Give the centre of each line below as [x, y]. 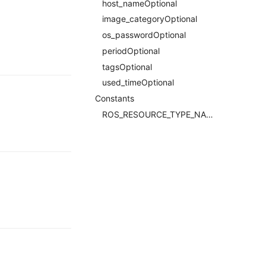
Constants [115, 98]
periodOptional [131, 50]
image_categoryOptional [150, 19]
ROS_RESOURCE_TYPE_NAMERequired [210, 114]
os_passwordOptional [144, 35]
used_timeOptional [138, 83]
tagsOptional [127, 66]
